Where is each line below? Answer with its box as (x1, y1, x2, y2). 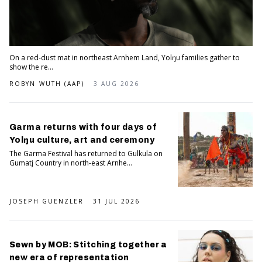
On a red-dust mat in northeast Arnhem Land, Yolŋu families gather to (9, 52, 240, 63)
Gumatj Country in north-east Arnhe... (9, 157, 132, 168)
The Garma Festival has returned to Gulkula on (9, 148, 163, 158)
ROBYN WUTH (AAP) (9, 79, 85, 88)
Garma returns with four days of (9, 122, 157, 132)
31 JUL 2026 (92, 196, 140, 205)
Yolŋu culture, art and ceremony (9, 135, 155, 144)
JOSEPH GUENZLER (9, 196, 84, 205)
